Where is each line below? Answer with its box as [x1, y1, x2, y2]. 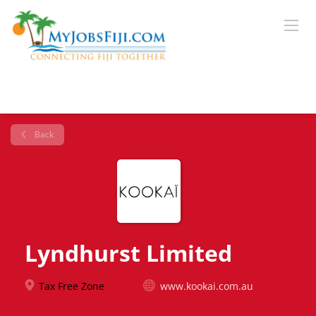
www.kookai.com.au [160, 279, 253, 293]
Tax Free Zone [36, 279, 104, 293]
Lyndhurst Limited [25, 238, 232, 268]
